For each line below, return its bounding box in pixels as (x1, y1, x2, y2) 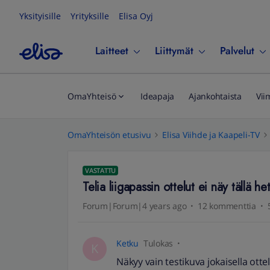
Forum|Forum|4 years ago (83, 200, 187, 212)
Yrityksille (71, 10, 109, 22)
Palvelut (220, 43, 254, 58)
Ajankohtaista (189, 90, 242, 102)
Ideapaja (140, 90, 174, 102)
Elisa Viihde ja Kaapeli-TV (162, 129, 260, 140)
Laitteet (95, 43, 128, 58)
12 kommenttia (198, 200, 256, 212)
